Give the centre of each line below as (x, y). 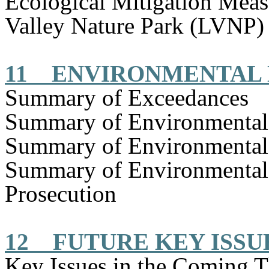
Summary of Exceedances (127, 98)
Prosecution (61, 194)
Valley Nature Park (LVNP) (134, 26)
